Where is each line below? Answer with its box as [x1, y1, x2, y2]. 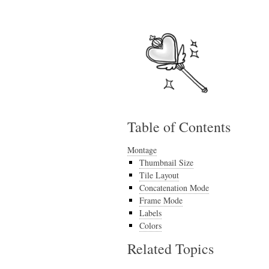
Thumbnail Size [139, 157, 193, 168]
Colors [139, 220, 162, 231]
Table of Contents [127, 117, 231, 136]
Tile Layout [139, 169, 179, 181]
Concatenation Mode [139, 182, 209, 193]
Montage [127, 144, 157, 156]
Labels [139, 207, 162, 219]
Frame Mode [139, 195, 183, 206]
